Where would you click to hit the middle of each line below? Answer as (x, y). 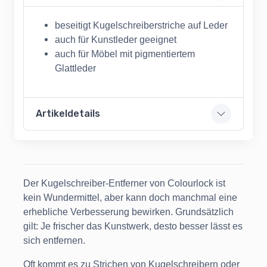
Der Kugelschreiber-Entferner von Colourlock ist (124, 184)
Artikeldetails (68, 114)
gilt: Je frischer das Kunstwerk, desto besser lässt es (133, 226)
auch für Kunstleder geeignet (116, 40)
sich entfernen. (54, 241)
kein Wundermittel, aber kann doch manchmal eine (130, 198)
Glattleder (75, 69)
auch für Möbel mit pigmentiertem (125, 54)
